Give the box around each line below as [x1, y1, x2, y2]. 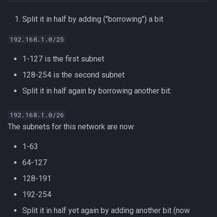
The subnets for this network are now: [8, 122, 135, 131]
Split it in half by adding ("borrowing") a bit [22, 15, 163, 24]
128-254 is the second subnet [22, 70, 124, 79]
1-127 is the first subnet [22, 54, 104, 63]
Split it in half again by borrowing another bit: [22, 86, 171, 95]
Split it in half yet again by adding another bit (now [22, 206, 190, 215]
